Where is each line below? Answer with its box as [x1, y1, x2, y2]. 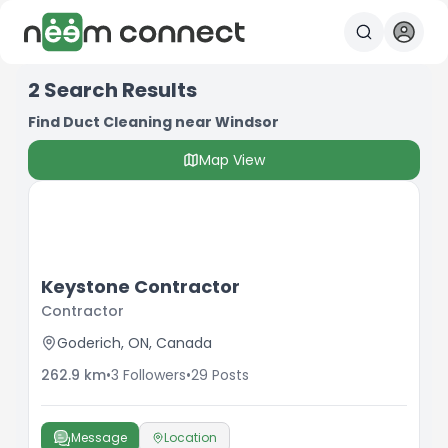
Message [71, 429, 127, 446]
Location [164, 429, 217, 446]
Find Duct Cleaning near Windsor [28, 112, 279, 132]
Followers [123, 365, 186, 385]
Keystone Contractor [41, 274, 240, 299]
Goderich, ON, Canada [57, 333, 212, 353]
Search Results [44, 76, 197, 104]
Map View [199, 150, 265, 170]
